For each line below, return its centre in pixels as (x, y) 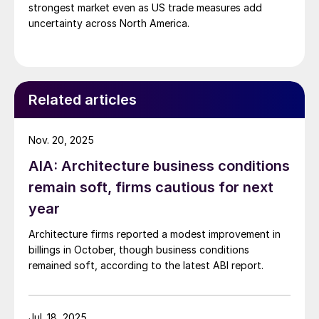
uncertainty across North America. (109, 23)
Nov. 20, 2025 (61, 140)
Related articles (83, 99)
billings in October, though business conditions (139, 249)
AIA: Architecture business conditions (159, 166)
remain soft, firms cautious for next (151, 187)
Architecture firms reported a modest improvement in (155, 234)
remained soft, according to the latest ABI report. (146, 265)
